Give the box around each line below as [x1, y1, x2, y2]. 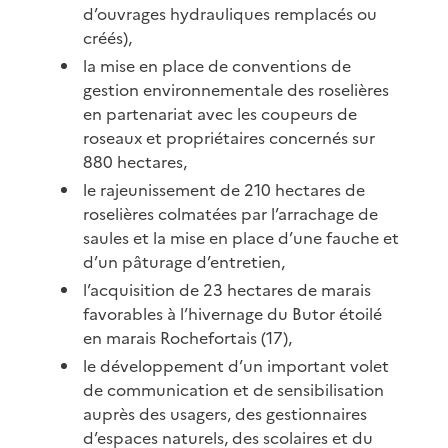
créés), [83, 25, 133, 50]
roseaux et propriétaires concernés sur [83, 125, 376, 150]
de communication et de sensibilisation [83, 377, 385, 402]
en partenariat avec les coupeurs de [83, 101, 358, 126]
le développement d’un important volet [83, 353, 390, 378]
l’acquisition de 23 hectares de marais [83, 277, 372, 302]
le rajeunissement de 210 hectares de [83, 177, 366, 202]
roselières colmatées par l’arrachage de [83, 201, 379, 226]
